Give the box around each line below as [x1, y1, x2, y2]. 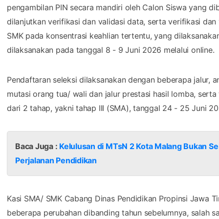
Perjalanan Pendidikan [15, 155, 97, 165]
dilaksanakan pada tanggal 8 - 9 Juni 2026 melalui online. [7, 44, 215, 55]
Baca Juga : [15, 141, 60, 151]
